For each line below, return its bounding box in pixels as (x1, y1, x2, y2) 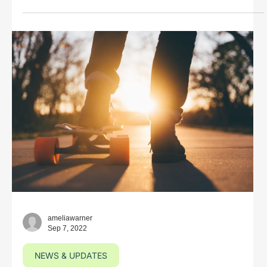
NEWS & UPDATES (34, 250, 107, 261)
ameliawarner (47, 214, 92, 223)
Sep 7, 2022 (47, 223, 87, 232)
